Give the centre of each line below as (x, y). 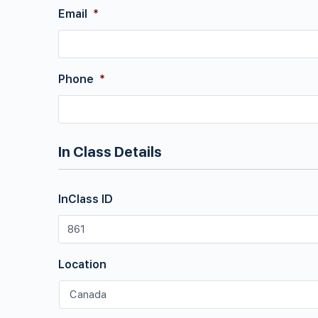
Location (82, 264)
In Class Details (110, 152)
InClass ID (86, 199)
